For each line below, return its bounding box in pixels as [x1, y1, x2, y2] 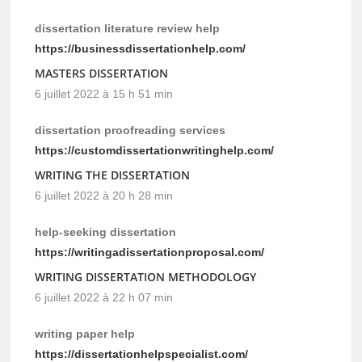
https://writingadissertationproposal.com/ [35, 246, 265, 259]
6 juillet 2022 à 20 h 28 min [35, 189, 174, 203]
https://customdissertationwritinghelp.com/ [35, 144, 275, 158]
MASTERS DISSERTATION [35, 65, 169, 82]
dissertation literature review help [35, 22, 221, 36]
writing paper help [35, 327, 136, 341]
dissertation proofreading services [35, 124, 226, 137]
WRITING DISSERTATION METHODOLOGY [35, 269, 257, 285]
